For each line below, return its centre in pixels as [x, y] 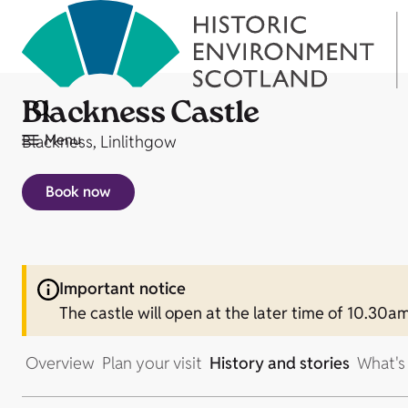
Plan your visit [152, 363]
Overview [60, 363]
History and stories [280, 363]
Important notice [122, 288]
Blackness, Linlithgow [99, 142]
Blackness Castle [141, 116]
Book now [78, 192]
